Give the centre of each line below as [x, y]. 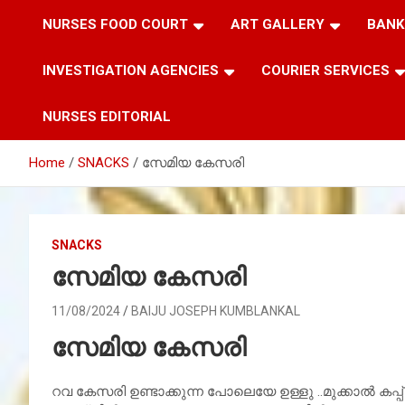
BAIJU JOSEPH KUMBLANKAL [216, 311]
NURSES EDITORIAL [107, 117]
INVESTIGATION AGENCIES [131, 71]
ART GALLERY [278, 25]
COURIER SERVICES [325, 71]
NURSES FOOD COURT [115, 25]
